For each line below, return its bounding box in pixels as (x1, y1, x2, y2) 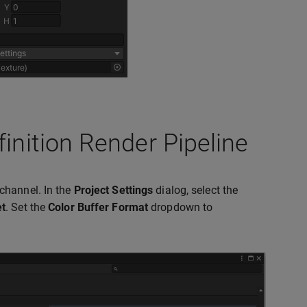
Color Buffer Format (48, 201, 149, 214)
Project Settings (73, 184, 153, 197)
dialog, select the (153, 184, 238, 197)
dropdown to (148, 201, 213, 214)
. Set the (5, 201, 49, 214)
